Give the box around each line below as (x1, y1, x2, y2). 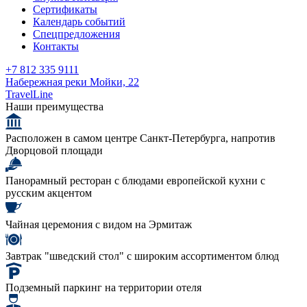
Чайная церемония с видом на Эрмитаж (5, 219, 192, 230)
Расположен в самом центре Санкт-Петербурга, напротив (5, 132, 275, 144)
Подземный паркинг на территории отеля (5, 282, 201, 293)
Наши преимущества (5, 101, 103, 112)
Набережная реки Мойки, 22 (5, 76, 139, 88)
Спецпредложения (33, 28, 120, 40)
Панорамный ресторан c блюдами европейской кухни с (5, 175, 265, 186)
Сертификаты (33, 3, 97, 15)
